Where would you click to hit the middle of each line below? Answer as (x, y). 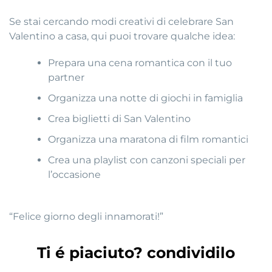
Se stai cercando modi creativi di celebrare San (121, 22)
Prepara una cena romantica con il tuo (140, 63)
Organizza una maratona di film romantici (148, 140)
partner (66, 78)
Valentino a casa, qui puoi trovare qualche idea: (122, 36)
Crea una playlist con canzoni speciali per (147, 160)
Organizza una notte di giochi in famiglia (146, 98)
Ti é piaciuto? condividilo (136, 252)
